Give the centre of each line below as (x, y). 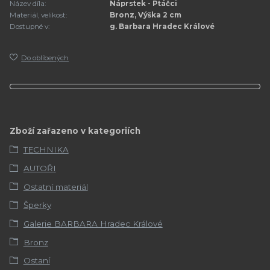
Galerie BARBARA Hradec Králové (93, 224)
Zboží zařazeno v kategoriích (75, 130)
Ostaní (36, 261)
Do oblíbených (45, 58)
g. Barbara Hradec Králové (162, 27)
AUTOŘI (39, 168)
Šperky (37, 205)
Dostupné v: (30, 27)
